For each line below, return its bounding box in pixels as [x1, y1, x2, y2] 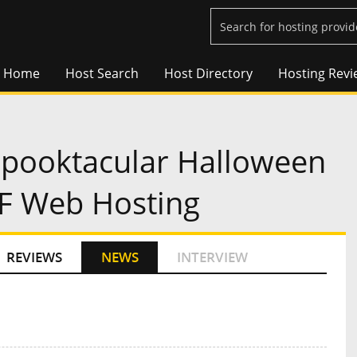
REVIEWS [6, 248, 62, 267]
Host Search [65, 65, 139, 83]
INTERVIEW [177, 248, 249, 267]
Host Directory [164, 65, 253, 83]
